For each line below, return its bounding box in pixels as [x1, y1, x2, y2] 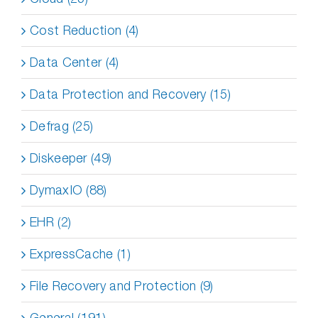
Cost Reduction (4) [30, 23, 139, 38]
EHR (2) [30, 214, 72, 229]
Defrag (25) [30, 119, 94, 133]
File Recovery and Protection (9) [30, 278, 214, 293]
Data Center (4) [30, 55, 119, 70]
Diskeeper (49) [30, 150, 112, 165]
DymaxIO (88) [30, 182, 107, 197]
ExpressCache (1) [30, 246, 131, 261]
